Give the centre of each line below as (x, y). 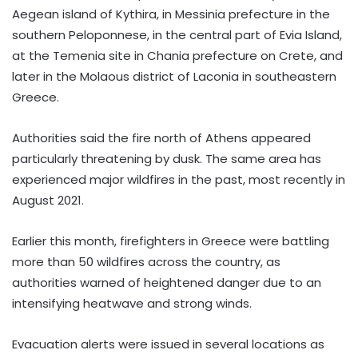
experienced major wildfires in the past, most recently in (179, 179)
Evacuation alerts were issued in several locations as (168, 344)
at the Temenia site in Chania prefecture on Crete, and (177, 55)
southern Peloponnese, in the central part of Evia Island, (177, 34)
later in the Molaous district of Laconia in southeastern (174, 76)
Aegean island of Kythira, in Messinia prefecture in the (171, 14)
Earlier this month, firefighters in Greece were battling (171, 241)
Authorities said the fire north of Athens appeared (161, 137)
